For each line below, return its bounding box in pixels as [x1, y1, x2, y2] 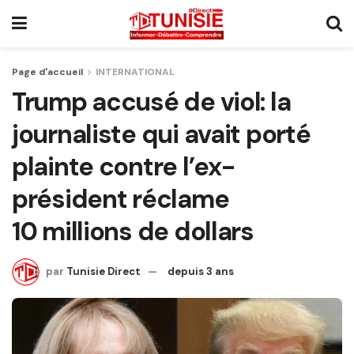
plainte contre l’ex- [12, 150, 235, 183]
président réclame [12, 183, 229, 216]
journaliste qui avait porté [12, 118, 311, 151]
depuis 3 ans [168, 264, 234, 278]
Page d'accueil [12, 66, 83, 78]
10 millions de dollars [12, 215, 254, 248]
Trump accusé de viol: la [12, 85, 291, 119]
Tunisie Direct [66, 264, 141, 278]
